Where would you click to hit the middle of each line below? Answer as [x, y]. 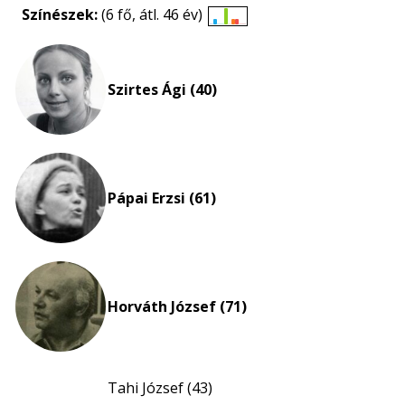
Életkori [253, 33]
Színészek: [61, 14]
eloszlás [254, 55]
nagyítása [259, 76]
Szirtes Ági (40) [162, 89]
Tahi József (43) [160, 388]
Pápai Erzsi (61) [162, 198]
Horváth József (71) [177, 306]
